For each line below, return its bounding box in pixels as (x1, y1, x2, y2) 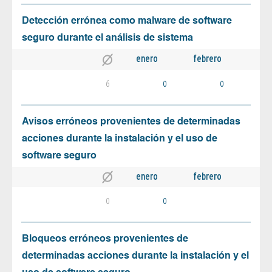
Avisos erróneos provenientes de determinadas (22, 117, 240, 127)
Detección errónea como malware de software (22, 16, 232, 27)
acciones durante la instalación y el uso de (22, 134, 217, 144)
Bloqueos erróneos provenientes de (22, 234, 188, 244)
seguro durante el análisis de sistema (22, 33, 193, 44)
